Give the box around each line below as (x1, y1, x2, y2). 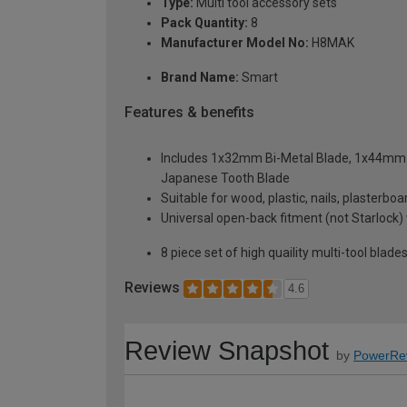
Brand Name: (161, 70, 239, 85)
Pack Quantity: (161, 15, 248, 31)
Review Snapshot (124, 335, 329, 365)
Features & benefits (124, 104, 254, 122)
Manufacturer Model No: (161, 35, 309, 51)
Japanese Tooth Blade (161, 170, 290, 185)
